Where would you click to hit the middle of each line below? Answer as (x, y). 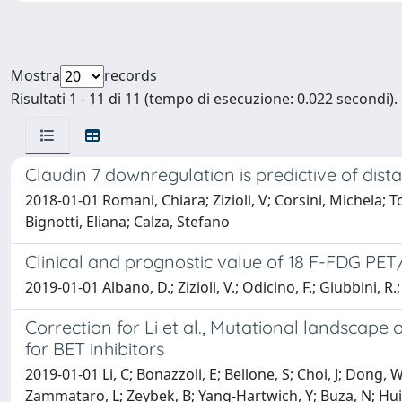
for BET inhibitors (95, 349)
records (131, 75)
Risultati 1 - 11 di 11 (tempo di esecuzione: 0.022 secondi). (204, 99)
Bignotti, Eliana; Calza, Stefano (127, 222)
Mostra (35, 75)
